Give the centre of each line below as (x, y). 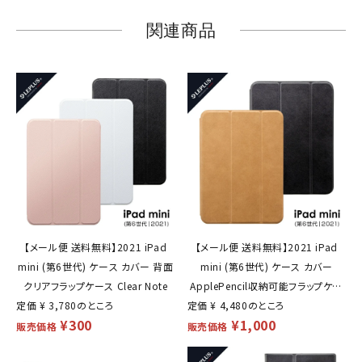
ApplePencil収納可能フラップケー (267, 285)
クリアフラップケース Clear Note (95, 285)
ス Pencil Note (266, 305)
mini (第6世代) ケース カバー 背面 (96, 266)
